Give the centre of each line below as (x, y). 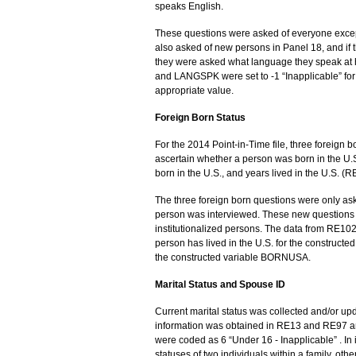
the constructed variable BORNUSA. (232, 257)
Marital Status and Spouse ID (220, 284)
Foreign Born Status (200, 117)
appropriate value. (194, 90)
